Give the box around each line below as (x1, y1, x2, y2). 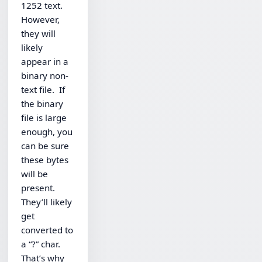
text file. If (21, 83, 65, 95)
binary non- (21, 69, 69, 81)
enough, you (21, 125, 73, 137)
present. (21, 181, 58, 194)
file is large (21, 111, 67, 123)
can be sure (21, 139, 70, 151)
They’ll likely (21, 195, 73, 208)
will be (21, 167, 49, 180)
